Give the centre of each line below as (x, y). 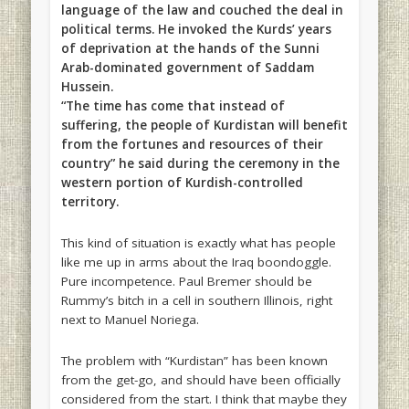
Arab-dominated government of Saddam (187, 68)
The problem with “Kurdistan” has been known (194, 361)
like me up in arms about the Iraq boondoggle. (196, 262)
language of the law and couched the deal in (202, 10)
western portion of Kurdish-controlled (182, 183)
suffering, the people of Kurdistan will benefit (204, 126)
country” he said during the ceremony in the (200, 164)
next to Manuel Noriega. (130, 320)
